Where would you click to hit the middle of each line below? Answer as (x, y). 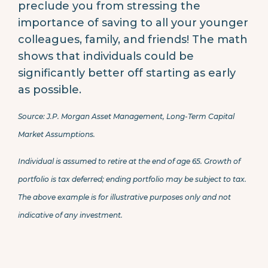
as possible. (50, 89)
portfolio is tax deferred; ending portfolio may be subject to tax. (132, 179)
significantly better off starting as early (127, 73)
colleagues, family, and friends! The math (133, 39)
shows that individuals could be (106, 56)
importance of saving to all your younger (133, 22)
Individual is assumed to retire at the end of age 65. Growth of (129, 161)
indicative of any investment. (71, 215)
